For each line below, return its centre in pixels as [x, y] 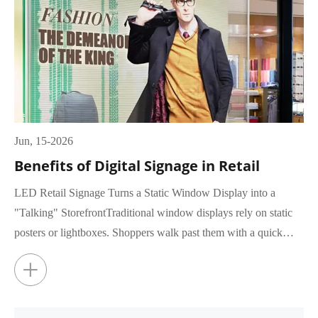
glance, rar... [42, 253]
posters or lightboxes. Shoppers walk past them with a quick [148, 233]
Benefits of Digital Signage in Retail [137, 166]
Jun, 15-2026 [44, 141]
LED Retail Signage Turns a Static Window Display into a [145, 193]
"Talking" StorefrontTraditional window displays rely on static [153, 213]
